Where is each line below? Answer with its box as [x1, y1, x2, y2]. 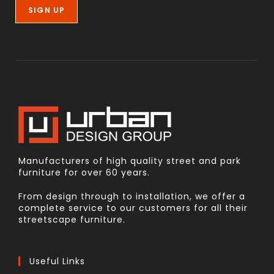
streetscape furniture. [18, 213, 125, 226]
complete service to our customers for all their [18, 202, 248, 215]
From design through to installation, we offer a [18, 190, 245, 203]
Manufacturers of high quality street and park [18, 155, 241, 168]
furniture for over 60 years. [18, 166, 150, 179]
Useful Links [29, 255, 85, 268]
